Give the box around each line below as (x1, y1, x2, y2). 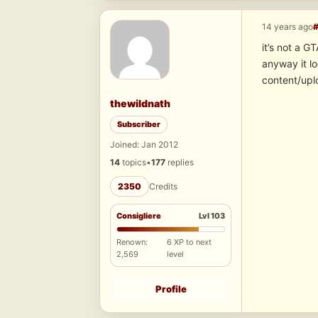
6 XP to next (167, 237, 212, 248)
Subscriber (117, 119, 160, 130)
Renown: (116, 237, 148, 248)
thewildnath (110, 97, 170, 110)
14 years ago (262, 21, 313, 33)
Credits (149, 181, 177, 192)
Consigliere (116, 211, 161, 221)
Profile (155, 283, 187, 295)
